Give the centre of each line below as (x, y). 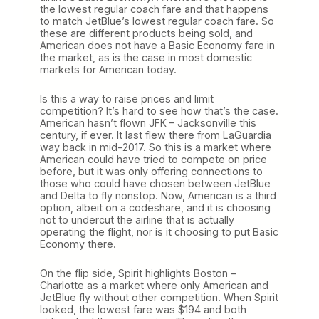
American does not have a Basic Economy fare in (157, 45)
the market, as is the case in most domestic (146, 57)
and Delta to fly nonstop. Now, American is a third (158, 195)
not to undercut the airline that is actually (137, 219)
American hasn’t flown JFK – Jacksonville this (148, 122)
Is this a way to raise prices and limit (127, 98)
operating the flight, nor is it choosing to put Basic (159, 231)
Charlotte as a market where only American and (154, 285)
